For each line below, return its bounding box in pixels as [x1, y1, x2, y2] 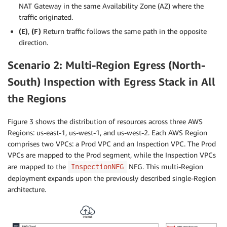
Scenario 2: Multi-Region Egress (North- [8, 59, 205, 72]
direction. [19, 37, 48, 47]
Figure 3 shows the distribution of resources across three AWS [8, 117, 203, 126]
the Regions [8, 92, 66, 105]
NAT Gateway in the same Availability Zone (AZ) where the [19, 1, 204, 10]
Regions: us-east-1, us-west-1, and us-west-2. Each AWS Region [8, 128, 207, 137]
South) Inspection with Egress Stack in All [8, 75, 215, 89]
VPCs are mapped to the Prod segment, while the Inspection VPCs [8, 150, 216, 159]
